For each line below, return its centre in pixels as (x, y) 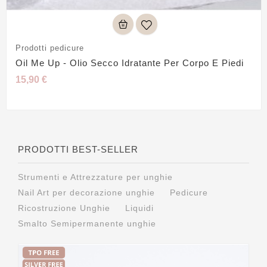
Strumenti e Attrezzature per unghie (95, 177)
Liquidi (139, 208)
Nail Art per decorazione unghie (86, 193)
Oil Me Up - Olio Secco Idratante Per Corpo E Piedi (129, 63)
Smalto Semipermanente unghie (87, 224)
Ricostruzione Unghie (64, 208)
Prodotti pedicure (49, 48)
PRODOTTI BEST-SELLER (78, 150)
